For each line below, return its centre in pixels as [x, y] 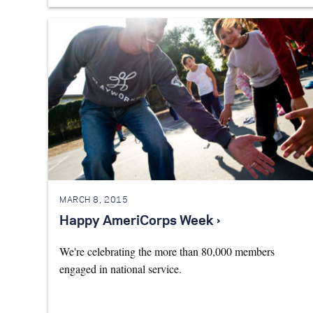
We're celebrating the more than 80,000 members [167, 252]
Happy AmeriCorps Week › [140, 222]
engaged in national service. [121, 269]
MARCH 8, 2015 [94, 200]
